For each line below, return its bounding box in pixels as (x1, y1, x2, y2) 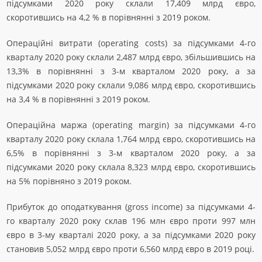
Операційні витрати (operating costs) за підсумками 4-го (6, 37, 256, 49)
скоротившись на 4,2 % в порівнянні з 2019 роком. (6, 12, 211, 23)
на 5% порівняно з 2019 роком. (6, 175, 132, 187)
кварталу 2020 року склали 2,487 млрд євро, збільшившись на (6, 51, 256, 63)
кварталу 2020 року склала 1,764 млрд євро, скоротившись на (6, 133, 256, 144)
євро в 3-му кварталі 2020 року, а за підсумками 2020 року (6, 229, 256, 240)
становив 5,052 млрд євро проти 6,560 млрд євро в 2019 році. (6, 243, 254, 254)
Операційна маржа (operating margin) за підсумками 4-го (6, 119, 256, 130)
